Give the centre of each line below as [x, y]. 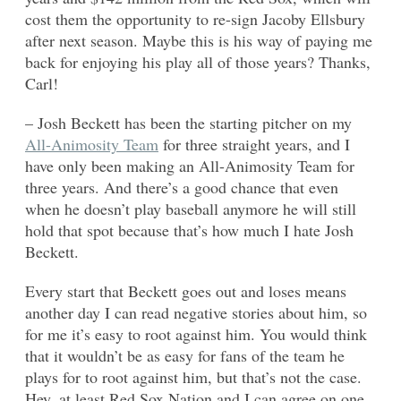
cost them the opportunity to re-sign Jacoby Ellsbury [195, 19]
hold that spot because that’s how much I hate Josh [189, 230]
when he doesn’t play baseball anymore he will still [191, 209]
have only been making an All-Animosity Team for [190, 166]
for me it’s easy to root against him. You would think [196, 334]
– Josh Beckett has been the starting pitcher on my [188, 123]
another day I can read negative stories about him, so [196, 313]
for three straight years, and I [254, 145]
